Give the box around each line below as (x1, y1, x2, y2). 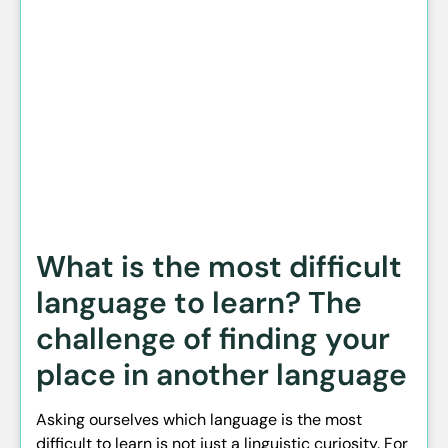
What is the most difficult (36, 247, 402, 287)
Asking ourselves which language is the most (36, 409, 362, 431)
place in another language (36, 355, 407, 395)
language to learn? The (36, 283, 362, 323)
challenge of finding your (36, 319, 390, 359)
